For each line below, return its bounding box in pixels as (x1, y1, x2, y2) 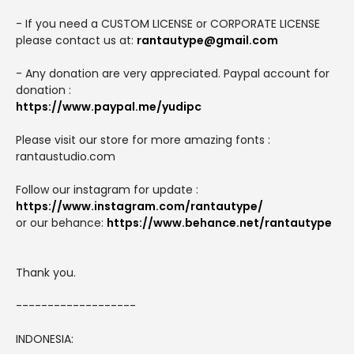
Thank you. (16, 264, 76, 281)
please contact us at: (16, 32, 137, 48)
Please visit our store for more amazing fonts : (16, 131, 270, 148)
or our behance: (16, 214, 107, 231)
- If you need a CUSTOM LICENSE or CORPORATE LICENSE (16, 15, 320, 32)
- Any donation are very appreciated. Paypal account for (16, 65, 330, 81)
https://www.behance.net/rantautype (107, 214, 332, 231)
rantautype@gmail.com (137, 32, 278, 48)
